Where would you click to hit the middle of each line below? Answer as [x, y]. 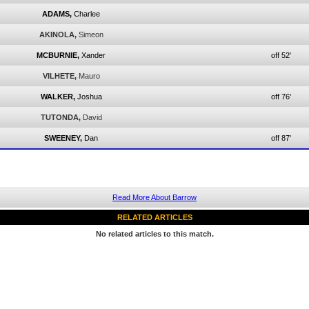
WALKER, [58, 97]
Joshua [89, 97]
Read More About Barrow [154, 197]
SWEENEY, [63, 138]
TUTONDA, [60, 117]
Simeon [91, 34]
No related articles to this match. [154, 234]
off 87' [281, 138]
